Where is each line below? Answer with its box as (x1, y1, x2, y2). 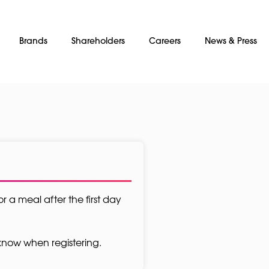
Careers (148, 37, 181, 46)
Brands (19, 37, 47, 46)
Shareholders (71, 37, 125, 46)
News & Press (204, 37, 257, 46)
